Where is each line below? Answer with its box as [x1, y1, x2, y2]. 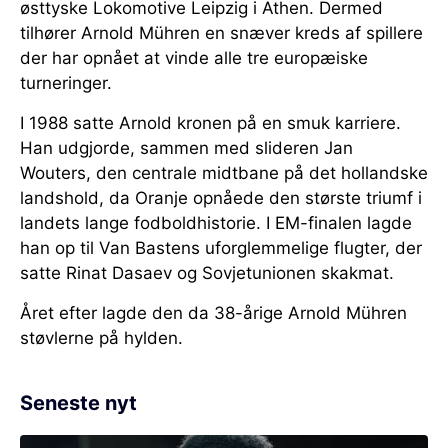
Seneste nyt [20, 391, 137, 416]
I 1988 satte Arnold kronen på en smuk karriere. [20, 113, 401, 134]
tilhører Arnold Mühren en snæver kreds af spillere [20, 23, 423, 44]
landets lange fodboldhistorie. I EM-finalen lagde [20, 213, 412, 234]
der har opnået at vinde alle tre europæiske [20, 48, 368, 69]
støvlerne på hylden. [20, 328, 188, 349]
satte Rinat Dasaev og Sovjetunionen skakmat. [20, 263, 394, 284]
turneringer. [20, 73, 117, 94]
